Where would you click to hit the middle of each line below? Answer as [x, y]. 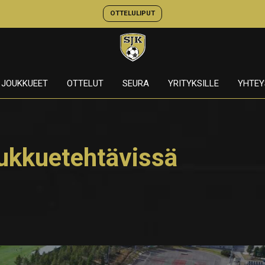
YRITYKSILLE [193, 83]
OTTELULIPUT [132, 13]
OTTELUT [85, 83]
